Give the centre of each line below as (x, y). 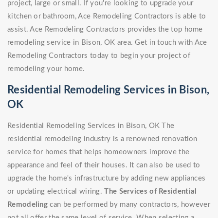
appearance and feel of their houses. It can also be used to (104, 165)
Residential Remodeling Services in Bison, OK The (91, 126)
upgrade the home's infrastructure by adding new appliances (107, 179)
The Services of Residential (151, 192)
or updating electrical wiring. (56, 192)
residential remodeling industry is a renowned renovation (102, 139)
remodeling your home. (46, 69)
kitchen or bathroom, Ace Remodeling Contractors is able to (107, 17)
